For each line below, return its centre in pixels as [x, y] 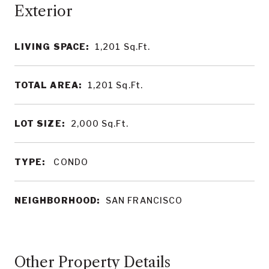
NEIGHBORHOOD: [57, 200]
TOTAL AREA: [48, 85]
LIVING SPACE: [52, 47]
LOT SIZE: [40, 123]
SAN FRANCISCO [144, 200]
